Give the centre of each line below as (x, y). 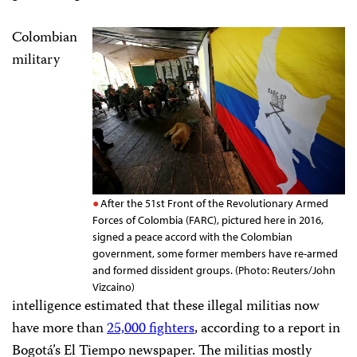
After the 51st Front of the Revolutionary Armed (215, 203)
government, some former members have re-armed (215, 253)
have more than (59, 329)
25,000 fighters (151, 329)
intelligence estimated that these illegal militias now (166, 306)
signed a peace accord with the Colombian (192, 236)
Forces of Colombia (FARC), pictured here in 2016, (208, 220)
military (36, 60)
